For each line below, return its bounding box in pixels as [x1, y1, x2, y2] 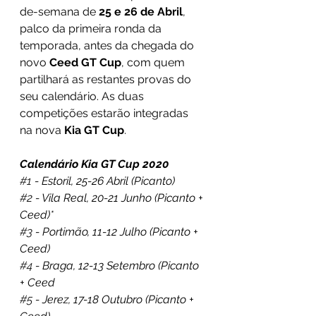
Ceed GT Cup [49, 56, 121, 69]
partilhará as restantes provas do [20, 73, 194, 86]
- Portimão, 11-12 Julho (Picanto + [32, 225, 201, 238]
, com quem [121, 56, 188, 69]
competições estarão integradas [20, 107, 191, 120]
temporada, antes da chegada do [20, 39, 197, 52]
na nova [20, 123, 64, 137]
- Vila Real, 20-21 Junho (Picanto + [32, 191, 206, 205]
